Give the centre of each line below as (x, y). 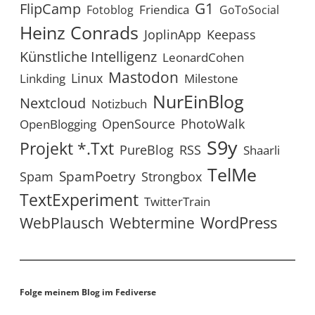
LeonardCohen (203, 58)
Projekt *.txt (67, 149)
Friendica (164, 10)
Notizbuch (119, 104)
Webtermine (152, 223)
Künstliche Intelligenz (88, 57)
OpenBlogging (58, 124)
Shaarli (262, 150)
